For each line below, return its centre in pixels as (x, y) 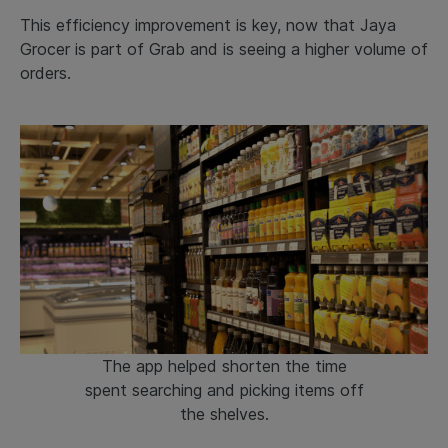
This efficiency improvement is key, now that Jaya (208, 24)
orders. (45, 72)
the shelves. (224, 414)
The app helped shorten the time (224, 366)
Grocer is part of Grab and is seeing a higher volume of (224, 48)
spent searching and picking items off (224, 390)
